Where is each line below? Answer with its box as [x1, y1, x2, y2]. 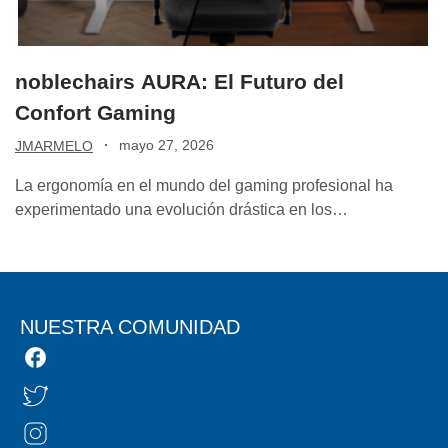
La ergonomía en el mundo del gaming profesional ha [15, 176, 393, 194]
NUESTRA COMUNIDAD [20, 315, 240, 338]
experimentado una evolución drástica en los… [15, 200, 348, 218]
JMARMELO [15, 137, 93, 154]
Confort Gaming [15, 100, 176, 124]
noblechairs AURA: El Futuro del [15, 69, 344, 93]
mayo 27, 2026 [119, 136, 214, 153]
